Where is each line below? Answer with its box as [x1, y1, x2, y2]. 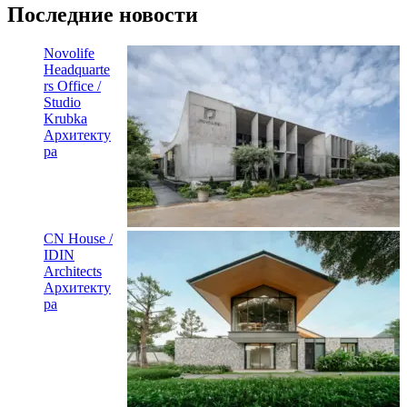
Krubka [44, 110, 87, 126]
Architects [44, 263, 102, 279]
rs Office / [44, 77, 101, 94]
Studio [44, 94, 81, 110]
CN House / [44, 230, 113, 246]
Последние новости [7, 2, 198, 26]
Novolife [44, 45, 94, 61]
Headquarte [44, 61, 110, 77]
